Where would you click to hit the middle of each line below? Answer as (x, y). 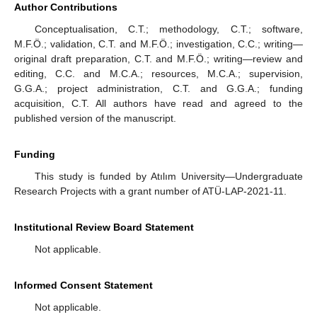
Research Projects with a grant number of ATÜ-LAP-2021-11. (150, 191)
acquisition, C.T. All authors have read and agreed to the (158, 104)
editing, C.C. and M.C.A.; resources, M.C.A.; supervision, (158, 74)
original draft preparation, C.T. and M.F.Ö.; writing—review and (158, 59)
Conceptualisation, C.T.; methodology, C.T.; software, (168, 29)
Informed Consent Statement (83, 286)
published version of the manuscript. (95, 119)
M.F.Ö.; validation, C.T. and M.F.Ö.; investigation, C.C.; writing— (158, 44)
